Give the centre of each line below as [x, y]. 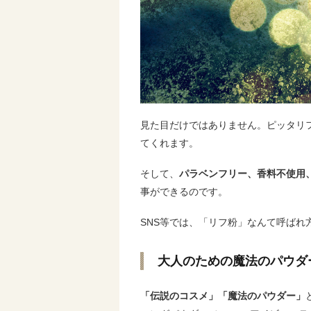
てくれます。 [169, 143]
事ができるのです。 [184, 192]
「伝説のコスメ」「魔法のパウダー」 [223, 296]
